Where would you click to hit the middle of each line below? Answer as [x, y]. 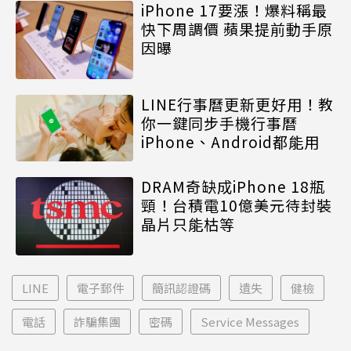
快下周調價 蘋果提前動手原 [237, 29]
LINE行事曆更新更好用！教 [237, 104]
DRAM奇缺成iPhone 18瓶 [233, 186]
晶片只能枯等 [188, 223]
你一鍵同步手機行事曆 [219, 123]
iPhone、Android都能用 [230, 142]
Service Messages [250, 321]
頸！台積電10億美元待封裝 [237, 204]
